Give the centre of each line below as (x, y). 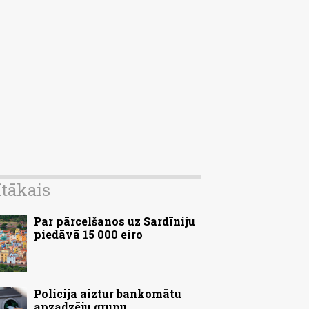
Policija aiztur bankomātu (108, 293)
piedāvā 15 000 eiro (88, 234)
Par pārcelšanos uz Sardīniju (114, 221)
